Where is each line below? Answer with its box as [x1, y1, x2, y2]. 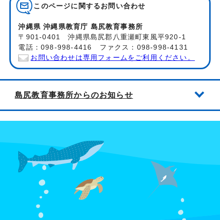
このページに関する [33, 2, 101, 10]
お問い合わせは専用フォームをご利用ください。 [30, 54, 195, 61]
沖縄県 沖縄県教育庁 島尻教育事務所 [18, 23, 143, 30]
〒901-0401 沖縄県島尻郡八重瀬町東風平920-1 [18, 33, 187, 41]
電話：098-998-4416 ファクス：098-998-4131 [18, 43, 189, 51]
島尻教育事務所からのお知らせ [15, 90, 133, 99]
